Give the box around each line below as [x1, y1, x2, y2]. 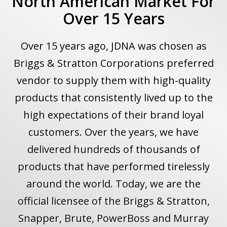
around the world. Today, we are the [26, 177, 201, 191]
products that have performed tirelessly [17, 160, 210, 174]
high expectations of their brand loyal [23, 108, 204, 122]
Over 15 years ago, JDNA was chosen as [20, 39, 207, 53]
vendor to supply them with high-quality [16, 73, 211, 88]
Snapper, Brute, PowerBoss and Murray [18, 211, 209, 225]
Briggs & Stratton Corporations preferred [13, 56, 214, 70]
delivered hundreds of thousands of [27, 142, 200, 157]
